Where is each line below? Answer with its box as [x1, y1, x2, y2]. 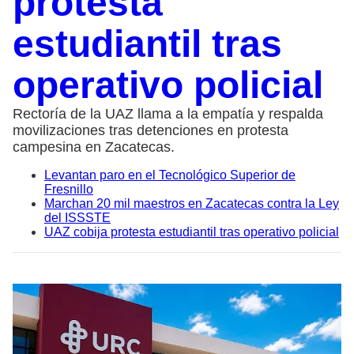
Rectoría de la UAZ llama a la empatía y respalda [13, 106, 323, 122]
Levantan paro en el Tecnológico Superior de [44, 168, 296, 182]
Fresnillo [44, 183, 93, 196]
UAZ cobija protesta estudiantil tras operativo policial [44, 225, 339, 239]
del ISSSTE [44, 211, 111, 224]
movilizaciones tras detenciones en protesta [13, 122, 288, 138]
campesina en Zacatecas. [13, 139, 175, 155]
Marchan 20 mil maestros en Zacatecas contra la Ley [44, 197, 339, 210]
